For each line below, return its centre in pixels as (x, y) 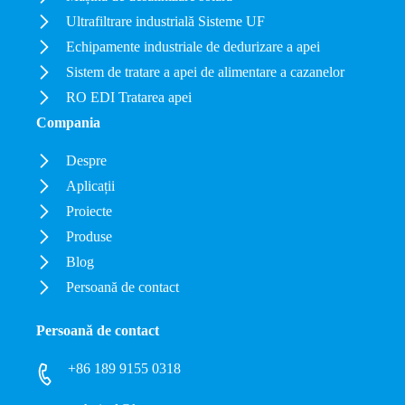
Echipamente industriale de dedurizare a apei (193, 47)
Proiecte (89, 211)
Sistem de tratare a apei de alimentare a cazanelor (206, 72)
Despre (87, 160)
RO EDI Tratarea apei (129, 97)
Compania (69, 122)
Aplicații (91, 186)
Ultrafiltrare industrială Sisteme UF (166, 21)
